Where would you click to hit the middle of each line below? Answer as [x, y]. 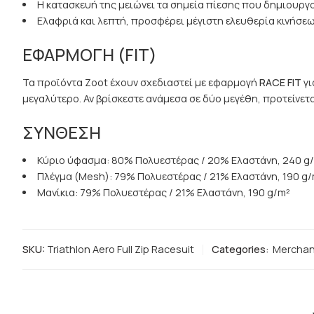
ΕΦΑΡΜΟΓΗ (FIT [86, 55]
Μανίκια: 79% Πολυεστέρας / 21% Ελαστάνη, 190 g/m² [163, 193]
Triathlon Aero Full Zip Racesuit [121, 250]
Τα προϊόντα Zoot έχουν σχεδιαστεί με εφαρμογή [141, 83]
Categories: [240, 250]
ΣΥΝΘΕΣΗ [62, 132]
